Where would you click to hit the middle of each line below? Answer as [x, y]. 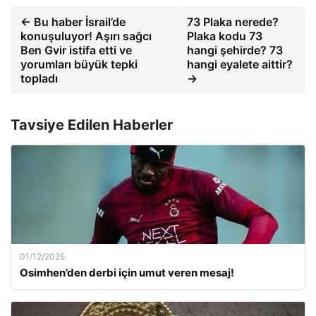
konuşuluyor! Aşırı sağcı [86, 36]
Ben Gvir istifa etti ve [76, 50]
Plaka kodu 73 [225, 36]
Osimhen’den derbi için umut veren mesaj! [127, 273]
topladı [39, 78]
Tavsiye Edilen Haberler [92, 125]
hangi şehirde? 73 [235, 50]
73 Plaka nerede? [233, 22]
